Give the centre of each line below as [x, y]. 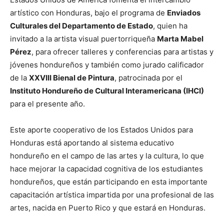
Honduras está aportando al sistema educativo [92, 142]
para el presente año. [47, 103]
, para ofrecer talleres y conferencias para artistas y [122, 51]
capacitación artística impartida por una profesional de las [112, 194]
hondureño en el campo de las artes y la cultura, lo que [107, 155]
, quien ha [170, 25]
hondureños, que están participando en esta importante [109, 181]
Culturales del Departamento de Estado [81, 25]
